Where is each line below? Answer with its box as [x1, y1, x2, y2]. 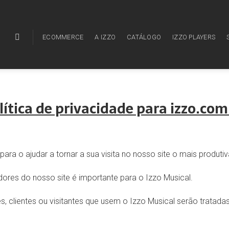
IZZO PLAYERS [172, 33, 216, 41]
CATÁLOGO [127, 33, 162, 41]
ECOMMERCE [42, 33, 84, 41]
